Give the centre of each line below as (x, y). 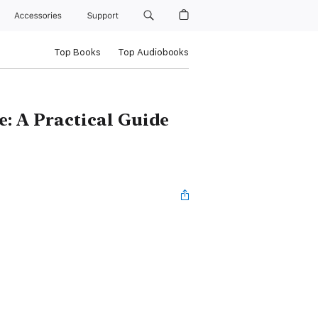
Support (104, 16)
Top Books (77, 52)
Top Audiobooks (153, 52)
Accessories (41, 16)
